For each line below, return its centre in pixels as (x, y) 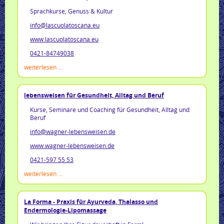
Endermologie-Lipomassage (65, 210)
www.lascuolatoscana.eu (64, 39)
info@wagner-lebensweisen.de (73, 131)
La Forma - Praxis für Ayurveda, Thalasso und (91, 201)
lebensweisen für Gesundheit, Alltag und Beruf (94, 95)
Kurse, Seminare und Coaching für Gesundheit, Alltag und (110, 109)
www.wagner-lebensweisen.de (72, 145)
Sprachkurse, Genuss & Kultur (71, 11)
